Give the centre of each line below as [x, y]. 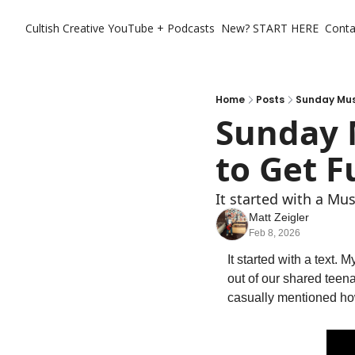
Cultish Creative [65, 28]
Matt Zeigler [279, 217]
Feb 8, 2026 [275, 233]
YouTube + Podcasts [161, 28]
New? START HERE [270, 28]
